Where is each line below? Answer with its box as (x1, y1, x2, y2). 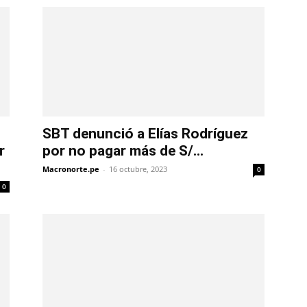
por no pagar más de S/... (42, 143, 204, 160)
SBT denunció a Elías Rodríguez (42, 125, 248, 143)
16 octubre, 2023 (109, 164, 167, 175)
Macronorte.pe (42, 164, 99, 175)
